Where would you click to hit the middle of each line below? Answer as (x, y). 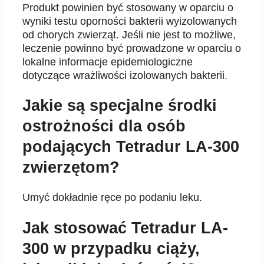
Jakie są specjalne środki (120, 105)
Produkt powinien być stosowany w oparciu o (128, 7)
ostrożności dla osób (104, 126)
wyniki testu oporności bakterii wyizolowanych (130, 21)
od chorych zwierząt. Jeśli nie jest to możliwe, (129, 34)
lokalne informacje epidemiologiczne (108, 62)
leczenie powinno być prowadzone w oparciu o (132, 48)
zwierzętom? (71, 167)
